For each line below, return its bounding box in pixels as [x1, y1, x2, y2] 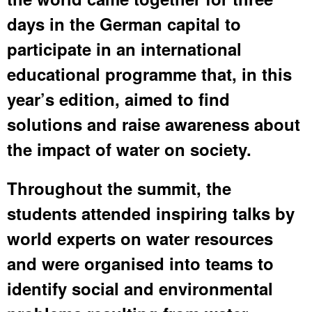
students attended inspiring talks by [7, 201, 295, 225]
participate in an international [7, 36, 242, 61]
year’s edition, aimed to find [7, 86, 230, 111]
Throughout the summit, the [7, 175, 231, 200]
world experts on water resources [7, 226, 273, 250]
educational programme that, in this [7, 61, 292, 86]
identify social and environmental [7, 276, 273, 300]
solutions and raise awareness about [7, 111, 300, 136]
